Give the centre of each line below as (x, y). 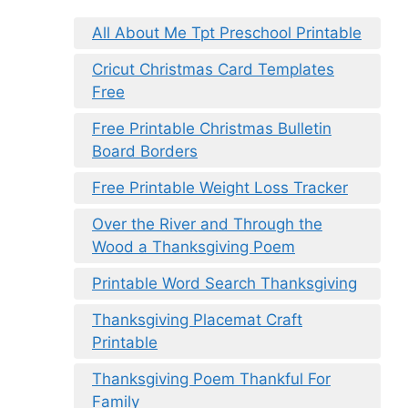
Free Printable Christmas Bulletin (212, 129)
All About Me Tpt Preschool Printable (227, 33)
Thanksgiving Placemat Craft (197, 320)
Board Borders (145, 152)
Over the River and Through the (207, 224)
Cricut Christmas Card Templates (213, 70)
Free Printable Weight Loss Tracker (220, 188)
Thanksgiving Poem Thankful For (211, 379)
